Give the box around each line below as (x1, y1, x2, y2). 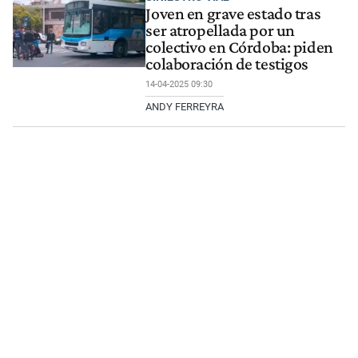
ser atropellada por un (145, 20, 295, 40)
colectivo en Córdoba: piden (145, 37, 333, 57)
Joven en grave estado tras (145, 3, 321, 23)
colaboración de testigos (145, 54, 309, 74)
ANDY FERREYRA (145, 100, 225, 113)
